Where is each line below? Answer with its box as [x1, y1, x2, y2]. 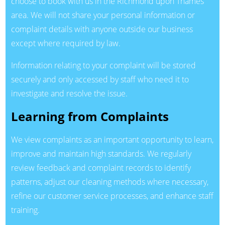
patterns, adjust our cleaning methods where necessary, [11, 176, 208, 187]
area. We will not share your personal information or [11, 9, 195, 21]
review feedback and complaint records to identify [11, 162, 191, 173]
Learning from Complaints [11, 107, 169, 125]
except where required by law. [11, 37, 121, 49]
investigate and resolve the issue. [11, 87, 128, 99]
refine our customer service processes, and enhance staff [11, 190, 213, 201]
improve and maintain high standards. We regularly [11, 148, 191, 159]
